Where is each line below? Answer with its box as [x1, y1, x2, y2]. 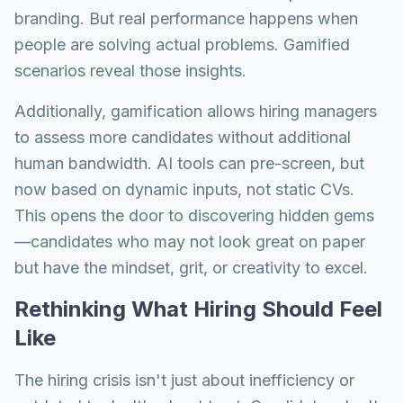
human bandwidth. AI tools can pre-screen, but [14, 154, 364, 173]
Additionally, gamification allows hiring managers [14, 102, 377, 121]
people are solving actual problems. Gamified [14, 35, 350, 54]
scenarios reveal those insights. [14, 61, 246, 80]
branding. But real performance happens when [14, 9, 358, 28]
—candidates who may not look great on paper [14, 232, 365, 251]
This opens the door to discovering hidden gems [14, 206, 374, 225]
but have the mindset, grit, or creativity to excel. [14, 258, 368, 277]
